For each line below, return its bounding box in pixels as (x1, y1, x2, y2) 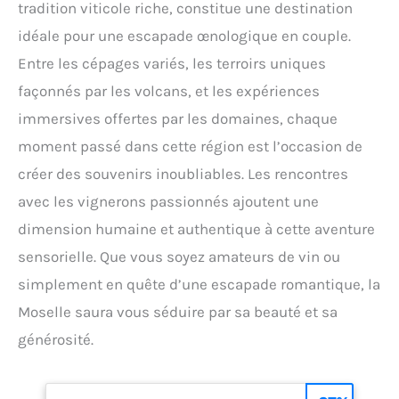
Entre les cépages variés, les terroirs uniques (18, 53, 326, 72)
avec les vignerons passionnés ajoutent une (18, 191, 319, 210)
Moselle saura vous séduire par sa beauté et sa (18, 302, 338, 321)
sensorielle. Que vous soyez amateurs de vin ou (18, 247, 340, 265)
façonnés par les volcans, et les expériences (18, 81, 320, 100)
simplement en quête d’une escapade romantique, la (18, 274, 380, 293)
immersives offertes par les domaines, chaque (18, 109, 338, 127)
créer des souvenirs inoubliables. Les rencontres (18, 164, 348, 183)
